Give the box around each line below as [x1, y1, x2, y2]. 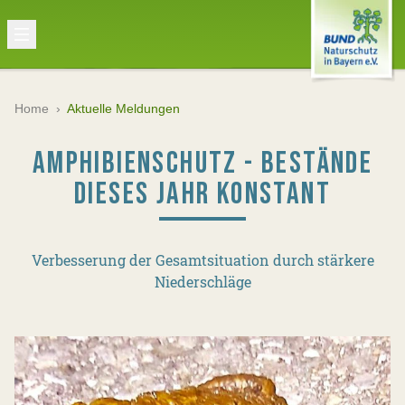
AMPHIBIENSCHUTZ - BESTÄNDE [32, 145, 373, 182]
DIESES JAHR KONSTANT [74, 175, 331, 212]
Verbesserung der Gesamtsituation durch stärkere [31, 250, 374, 269]
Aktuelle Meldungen [67, 101, 180, 116]
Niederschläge [154, 272, 251, 291]
